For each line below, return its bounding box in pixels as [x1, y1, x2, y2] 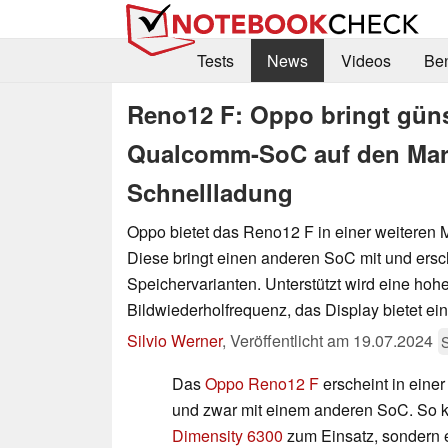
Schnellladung [127, 174, 293, 209]
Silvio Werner [127, 328, 222, 352]
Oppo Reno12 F [205, 371, 319, 395]
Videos [340, 49, 391, 73]
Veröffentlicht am [230, 328, 353, 352]
